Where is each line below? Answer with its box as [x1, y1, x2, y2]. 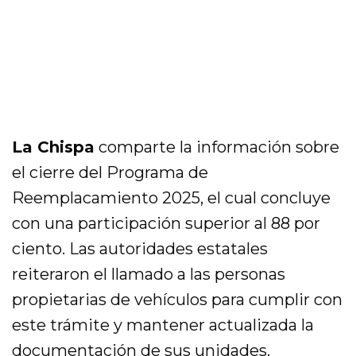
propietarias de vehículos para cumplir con [12, 290, 343, 310]
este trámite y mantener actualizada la [12, 315, 315, 335]
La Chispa [12, 137, 95, 157]
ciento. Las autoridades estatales [12, 239, 269, 259]
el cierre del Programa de [12, 163, 209, 183]
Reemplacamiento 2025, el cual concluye [12, 188, 331, 208]
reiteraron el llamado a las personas [12, 265, 286, 284]
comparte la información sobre [95, 137, 340, 157]
